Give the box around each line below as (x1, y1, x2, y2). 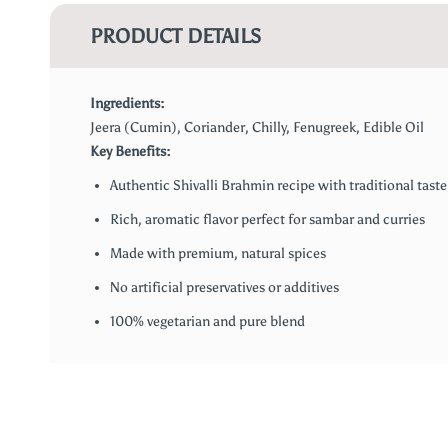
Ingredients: (90, 95, 165, 112)
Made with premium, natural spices (110, 245, 326, 262)
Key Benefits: (90, 143, 171, 160)
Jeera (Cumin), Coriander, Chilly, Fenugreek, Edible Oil (90, 119, 424, 136)
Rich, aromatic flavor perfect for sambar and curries (110, 211, 425, 228)
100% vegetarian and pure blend (110, 313, 305, 330)
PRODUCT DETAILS (90, 24, 261, 48)
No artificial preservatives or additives (110, 279, 339, 296)
